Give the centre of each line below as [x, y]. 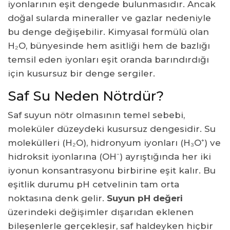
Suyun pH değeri [145, 198]
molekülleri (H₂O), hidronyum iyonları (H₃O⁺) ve [114, 142]
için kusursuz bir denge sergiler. [81, 73]
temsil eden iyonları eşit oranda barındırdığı [108, 59]
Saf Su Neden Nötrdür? [86, 96]
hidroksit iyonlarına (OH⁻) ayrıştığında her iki [109, 156]
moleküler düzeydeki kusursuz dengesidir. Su [112, 129]
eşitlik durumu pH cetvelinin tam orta [93, 184]
